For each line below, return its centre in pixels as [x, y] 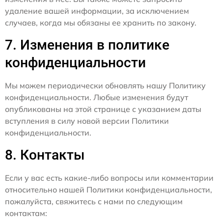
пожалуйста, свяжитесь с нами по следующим [94, 201]
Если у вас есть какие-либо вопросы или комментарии [109, 178]
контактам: [26, 213]
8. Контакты [45, 155]
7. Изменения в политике [87, 45]
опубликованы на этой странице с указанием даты [103, 109]
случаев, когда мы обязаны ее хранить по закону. [101, 22]
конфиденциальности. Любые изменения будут [96, 97]
